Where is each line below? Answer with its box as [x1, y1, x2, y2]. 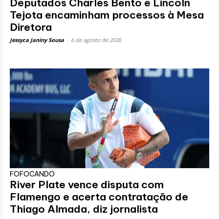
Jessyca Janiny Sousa [10, 36, 64, 44]
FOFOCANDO [10, 169, 55, 178]
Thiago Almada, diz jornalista [10, 202, 158, 216]
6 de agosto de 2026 [71, 36, 121, 44]
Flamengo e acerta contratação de [10, 190, 188, 203]
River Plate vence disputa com [10, 177, 164, 191]
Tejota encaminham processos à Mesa [10, 8, 204, 22]
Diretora [10, 20, 52, 34]
